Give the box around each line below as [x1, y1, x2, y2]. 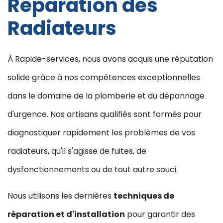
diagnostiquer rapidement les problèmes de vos [7, 127, 195, 139]
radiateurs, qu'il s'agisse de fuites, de [7, 145, 146, 157]
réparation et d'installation [7, 209, 125, 221]
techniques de [113, 190, 174, 202]
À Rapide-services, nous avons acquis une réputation [7, 53, 213, 65]
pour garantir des [125, 209, 195, 221]
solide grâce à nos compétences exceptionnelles [7, 72, 200, 84]
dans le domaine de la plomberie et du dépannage [7, 90, 205, 102]
